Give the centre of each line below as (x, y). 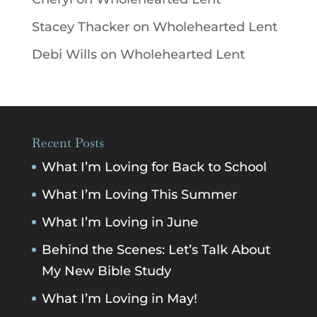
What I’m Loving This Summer (139, 194)
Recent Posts (68, 142)
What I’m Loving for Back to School (154, 167)
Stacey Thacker (80, 27)
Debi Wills (64, 54)
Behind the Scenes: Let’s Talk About (156, 249)
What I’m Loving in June (120, 222)
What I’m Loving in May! (119, 298)
